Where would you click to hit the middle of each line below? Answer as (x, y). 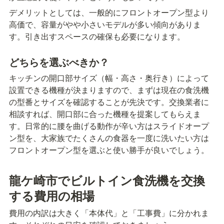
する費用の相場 (52, 195)
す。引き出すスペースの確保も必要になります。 (97, 36)
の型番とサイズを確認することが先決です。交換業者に (109, 102)
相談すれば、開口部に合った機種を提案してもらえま (105, 114)
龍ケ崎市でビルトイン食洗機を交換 (107, 180)
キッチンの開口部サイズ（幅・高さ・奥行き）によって (109, 78)
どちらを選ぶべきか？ (59, 62)
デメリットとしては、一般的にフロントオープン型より (109, 12)
